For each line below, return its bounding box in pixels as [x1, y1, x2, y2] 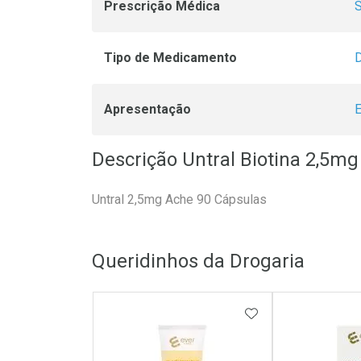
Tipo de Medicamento [104, 49, 237, 65]
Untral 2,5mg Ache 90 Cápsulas [92, 191, 267, 207]
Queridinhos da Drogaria [92, 249, 305, 272]
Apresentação [104, 101, 191, 117]
